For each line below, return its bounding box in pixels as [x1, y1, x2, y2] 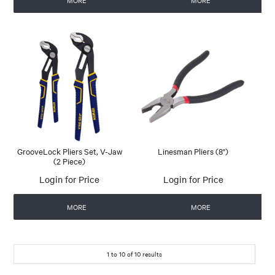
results [141, 249, 162, 259]
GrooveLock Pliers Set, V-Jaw [17, 145, 122, 157]
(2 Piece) [53, 155, 86, 167]
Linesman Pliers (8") [158, 145, 229, 157]
